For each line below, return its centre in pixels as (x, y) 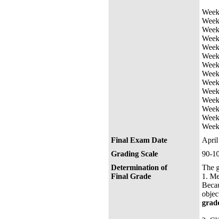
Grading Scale (134, 154)
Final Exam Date (139, 140)
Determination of (139, 167)
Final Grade (131, 176)
